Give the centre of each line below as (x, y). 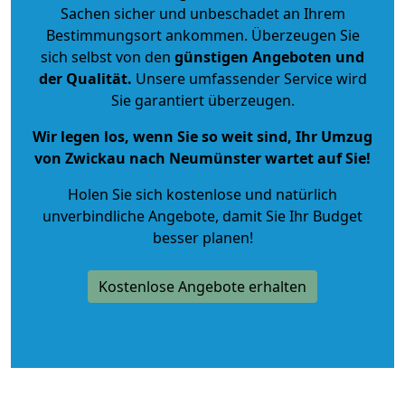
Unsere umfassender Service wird (249, 78)
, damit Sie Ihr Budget (289, 216)
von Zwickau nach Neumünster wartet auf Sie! (202, 158)
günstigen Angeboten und (268, 57)
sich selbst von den (106, 57)
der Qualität (83, 78)
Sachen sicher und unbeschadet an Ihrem (202, 13)
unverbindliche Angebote (129, 216)
